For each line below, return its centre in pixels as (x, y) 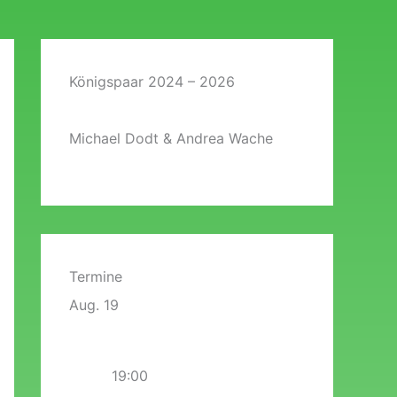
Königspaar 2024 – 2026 (152, 82)
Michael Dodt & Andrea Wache (171, 138)
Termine (96, 276)
